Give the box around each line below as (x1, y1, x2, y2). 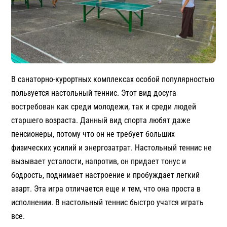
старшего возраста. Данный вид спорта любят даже (11, 115, 191, 125)
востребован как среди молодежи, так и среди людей (11, 101, 197, 111)
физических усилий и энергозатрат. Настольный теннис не (11, 142, 212, 153)
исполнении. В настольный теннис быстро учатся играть (11, 197, 204, 207)
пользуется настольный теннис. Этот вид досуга (11, 88, 177, 98)
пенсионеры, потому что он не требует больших (11, 129, 175, 139)
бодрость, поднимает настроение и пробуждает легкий (11, 170, 200, 180)
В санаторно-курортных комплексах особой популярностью (11, 74, 215, 84)
